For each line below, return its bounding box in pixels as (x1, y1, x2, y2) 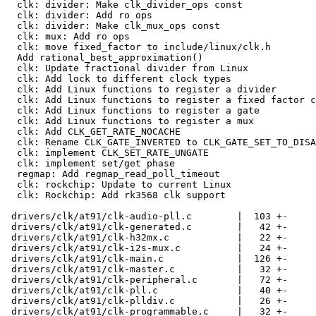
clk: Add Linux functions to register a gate (6, 105, 17, 116)
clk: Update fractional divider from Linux (6, 63, 17, 73)
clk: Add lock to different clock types (6, 73, 17, 84)
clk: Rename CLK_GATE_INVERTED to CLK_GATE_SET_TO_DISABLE (6, 137, 17, 147)
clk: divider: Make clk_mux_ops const (6, 20, 17, 31)
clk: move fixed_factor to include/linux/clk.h (6, 42, 17, 52)
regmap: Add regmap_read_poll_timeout (6, 169, 17, 179)
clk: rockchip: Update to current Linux (6, 179, 17, 190)
